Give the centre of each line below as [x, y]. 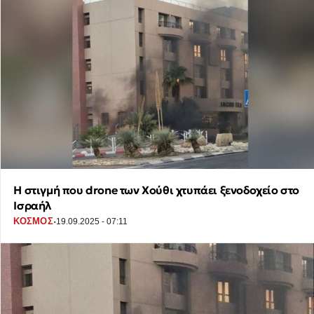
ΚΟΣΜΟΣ [33, 221]
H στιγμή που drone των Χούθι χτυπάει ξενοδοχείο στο [156, 190]
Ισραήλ [32, 205]
